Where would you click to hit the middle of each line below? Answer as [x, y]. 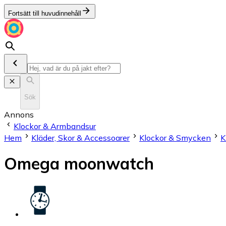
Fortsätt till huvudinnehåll [45, 13]
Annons [19, 114]
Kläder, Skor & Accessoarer [80, 137]
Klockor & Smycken [175, 137]
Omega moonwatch [79, 164]
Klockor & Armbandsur [55, 126]
